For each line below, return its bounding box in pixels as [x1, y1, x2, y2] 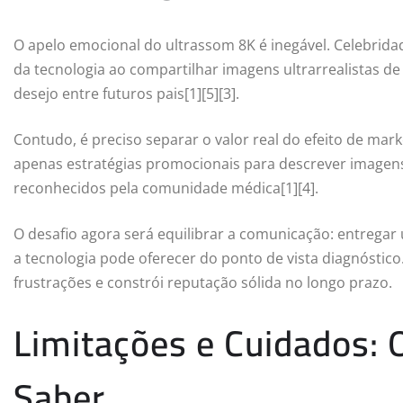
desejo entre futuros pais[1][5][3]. [13, 83, 239, 103]
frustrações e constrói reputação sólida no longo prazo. [13, 272, 392, 292]
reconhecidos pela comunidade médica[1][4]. [13, 177, 318, 198]
